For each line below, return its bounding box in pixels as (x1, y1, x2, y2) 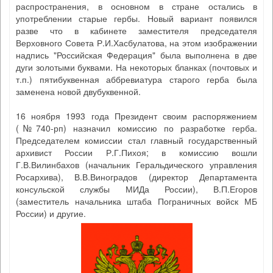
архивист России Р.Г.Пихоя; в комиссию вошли (16, 146, 257, 158)
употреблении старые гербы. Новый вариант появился (16, 12, 257, 24)
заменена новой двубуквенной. (16, 85, 141, 97)
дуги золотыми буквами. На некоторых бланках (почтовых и (16, 61, 257, 73)
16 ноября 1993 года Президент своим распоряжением (16, 110, 257, 122)
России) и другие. (16, 207, 86, 219)
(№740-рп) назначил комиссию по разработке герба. (16, 122, 257, 134)
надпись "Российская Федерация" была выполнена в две (16, 49, 257, 61)
